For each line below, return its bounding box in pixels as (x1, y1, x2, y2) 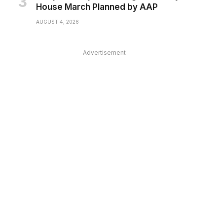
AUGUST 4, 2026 (36, 19, 79, 25)
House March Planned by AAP (36, 2, 158, 12)
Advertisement (82, 49, 126, 57)
